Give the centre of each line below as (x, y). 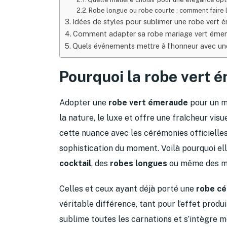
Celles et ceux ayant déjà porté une (128, 188)
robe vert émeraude (148, 102)
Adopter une (84, 102)
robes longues (139, 163)
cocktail (75, 163)
